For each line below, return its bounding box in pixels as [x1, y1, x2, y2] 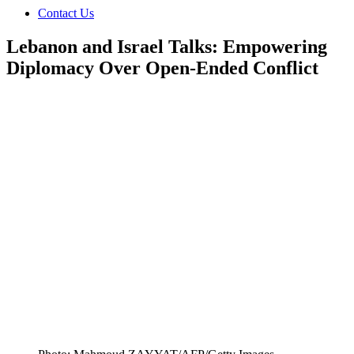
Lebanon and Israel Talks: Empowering [6, 36, 327, 57]
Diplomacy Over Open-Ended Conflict [6, 57, 318, 78]
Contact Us [38, 6, 94, 20]
